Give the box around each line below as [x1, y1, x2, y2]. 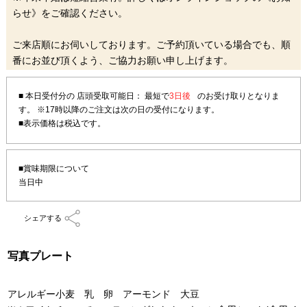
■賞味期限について [19, 163, 90, 173]
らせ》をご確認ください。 [12, 8, 127, 19]
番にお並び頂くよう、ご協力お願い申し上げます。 [12, 55, 233, 66]
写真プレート [8, 249, 74, 262]
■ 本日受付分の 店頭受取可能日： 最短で [19, 91, 170, 101]
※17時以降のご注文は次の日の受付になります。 [35, 105, 220, 115]
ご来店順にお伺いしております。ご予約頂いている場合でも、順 [12, 39, 291, 51]
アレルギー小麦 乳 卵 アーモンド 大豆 [8, 288, 200, 299]
